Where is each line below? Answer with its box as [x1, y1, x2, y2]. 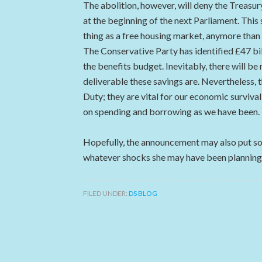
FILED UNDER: [83, 189, 129, 198]
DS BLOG [129, 189, 157, 198]
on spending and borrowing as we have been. [83, 106, 260, 117]
